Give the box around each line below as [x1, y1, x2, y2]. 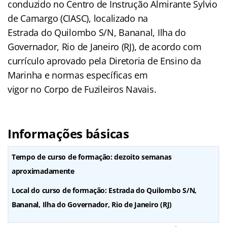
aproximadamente [12, 166, 74, 176]
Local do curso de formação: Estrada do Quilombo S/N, [12, 185, 197, 195]
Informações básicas [8, 125, 129, 142]
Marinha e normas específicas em [8, 68, 148, 81]
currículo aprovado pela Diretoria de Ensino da [8, 54, 201, 67]
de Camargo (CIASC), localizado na [8, 12, 148, 24]
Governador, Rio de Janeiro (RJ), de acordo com [8, 40, 202, 53]
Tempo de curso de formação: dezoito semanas [12, 152, 172, 162]
